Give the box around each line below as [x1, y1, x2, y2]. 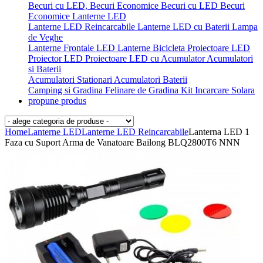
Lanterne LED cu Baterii [137, 22, 232, 32]
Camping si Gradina [28, 85, 105, 95]
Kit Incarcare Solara [181, 85, 255, 95]
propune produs [28, 96, 86, 106]
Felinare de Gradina [105, 85, 181, 95]
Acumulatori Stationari [28, 75, 114, 85]
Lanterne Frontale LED [28, 43, 117, 53]
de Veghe [28, 32, 63, 42]
